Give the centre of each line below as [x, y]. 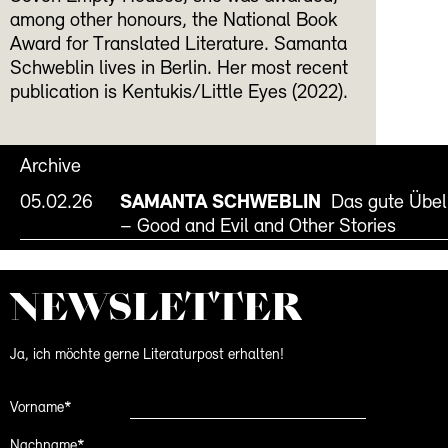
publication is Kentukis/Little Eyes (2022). [179, 92]
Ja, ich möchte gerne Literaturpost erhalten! [147, 356]
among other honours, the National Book [173, 20]
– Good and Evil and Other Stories [258, 226]
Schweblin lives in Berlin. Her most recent [179, 68]
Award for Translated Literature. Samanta [178, 44]
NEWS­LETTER [156, 307]
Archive [50, 166]
